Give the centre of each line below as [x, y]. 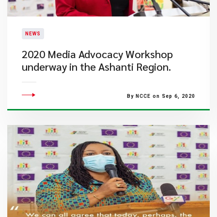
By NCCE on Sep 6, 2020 [161, 96]
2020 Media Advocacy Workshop [97, 54]
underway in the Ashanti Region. [96, 66]
